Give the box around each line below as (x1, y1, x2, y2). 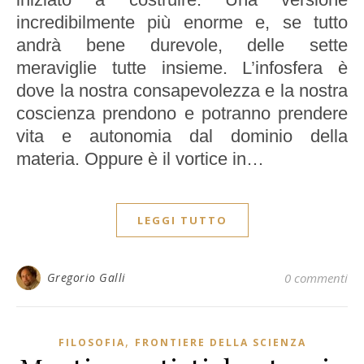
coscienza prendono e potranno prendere (16, 103, 348, 124)
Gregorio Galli (46, 270, 126, 286)
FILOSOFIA (58, 336, 125, 350)
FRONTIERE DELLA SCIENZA (134, 336, 306, 350)
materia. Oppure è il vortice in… (16, 149, 264, 170)
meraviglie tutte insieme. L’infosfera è (16, 58, 348, 79)
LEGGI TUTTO (136, 213, 227, 228)
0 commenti (284, 270, 348, 287)
